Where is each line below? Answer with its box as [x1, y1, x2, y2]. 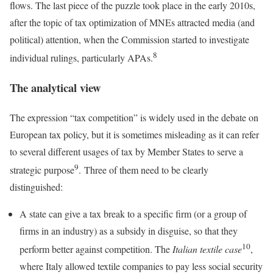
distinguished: [10, 180, 63, 193]
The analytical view [10, 79, 101, 96]
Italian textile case [172, 243, 242, 256]
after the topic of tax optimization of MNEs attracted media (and [10, 15, 255, 29]
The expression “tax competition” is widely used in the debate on [10, 110, 258, 124]
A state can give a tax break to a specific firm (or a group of [19, 207, 247, 220]
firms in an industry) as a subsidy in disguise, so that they [19, 224, 238, 237]
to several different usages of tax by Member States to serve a [10, 144, 243, 158]
